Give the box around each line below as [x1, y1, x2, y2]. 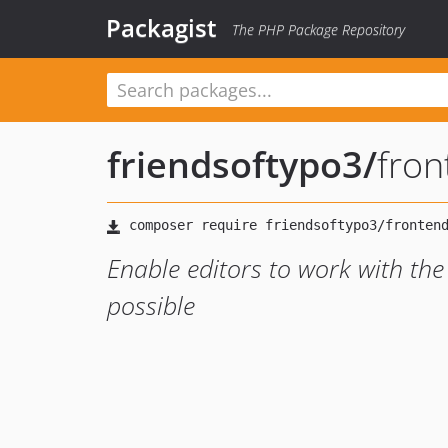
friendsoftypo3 [107, 140, 363, 189]
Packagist [106, 11, 217, 44]
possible [107, 288, 195, 322]
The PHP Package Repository [232, 20, 405, 39]
